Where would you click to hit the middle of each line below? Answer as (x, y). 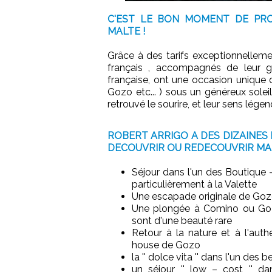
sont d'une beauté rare (182, 221)
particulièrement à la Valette (194, 185)
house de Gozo (166, 245)
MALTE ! (126, 32)
